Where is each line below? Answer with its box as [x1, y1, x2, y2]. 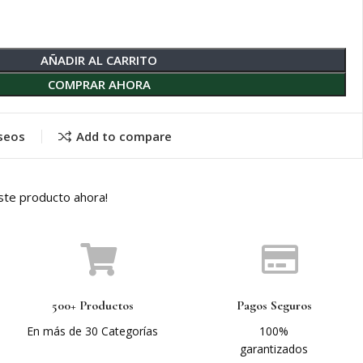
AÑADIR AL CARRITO [41, 51, 157, 68]
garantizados [240, 340, 309, 357]
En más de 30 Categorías [27, 322, 159, 339]
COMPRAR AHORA [47, 75, 151, 92]
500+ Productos [51, 297, 134, 314]
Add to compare [75, 128, 172, 145]
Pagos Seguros [236, 297, 312, 314]
